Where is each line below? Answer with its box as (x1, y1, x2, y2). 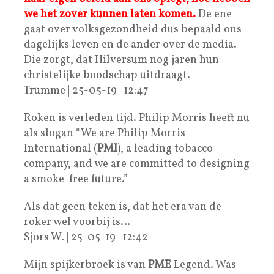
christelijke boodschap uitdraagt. (24, 67, 190, 83)
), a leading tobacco (117, 141, 213, 157)
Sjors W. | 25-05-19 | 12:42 (24, 229, 148, 245)
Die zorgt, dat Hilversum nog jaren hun (24, 52, 219, 68)
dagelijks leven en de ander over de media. (24, 37, 237, 53)
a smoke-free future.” (24, 171, 128, 187)
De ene (196, 6, 232, 22)
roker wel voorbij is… (24, 214, 130, 230)
